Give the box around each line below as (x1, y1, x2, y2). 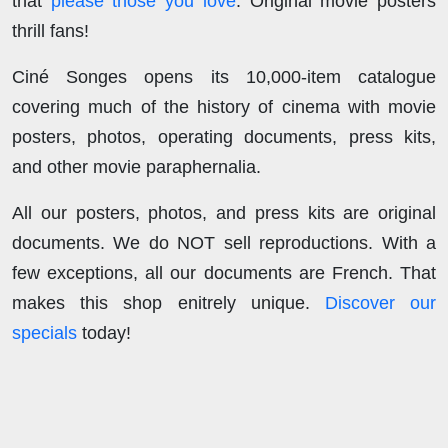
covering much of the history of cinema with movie (12, 96, 436, 117)
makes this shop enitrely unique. (12, 292, 325, 313)
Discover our (324, 292, 437, 313)
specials (12, 322, 77, 343)
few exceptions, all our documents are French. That (12, 262, 436, 283)
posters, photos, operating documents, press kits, (12, 126, 436, 147)
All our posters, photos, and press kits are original (12, 202, 436, 223)
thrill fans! (12, 20, 89, 41)
